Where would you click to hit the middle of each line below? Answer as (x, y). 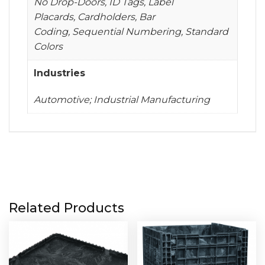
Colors (48, 46)
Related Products (67, 208)
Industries (59, 73)
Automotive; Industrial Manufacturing (122, 99)
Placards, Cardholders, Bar (94, 17)
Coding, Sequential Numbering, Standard (131, 31)
